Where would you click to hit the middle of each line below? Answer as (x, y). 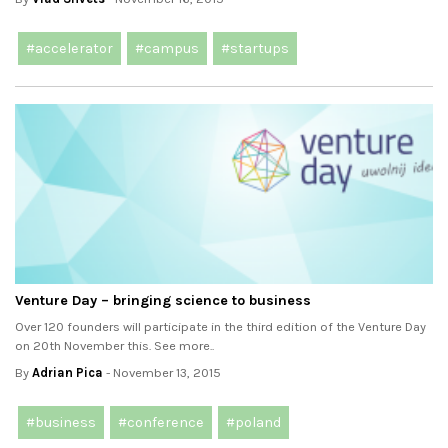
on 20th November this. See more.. (114, 346)
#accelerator (69, 49)
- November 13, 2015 (162, 373)
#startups (255, 49)
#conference (161, 423)
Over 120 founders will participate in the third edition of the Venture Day (220, 327)
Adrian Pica (67, 373)
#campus (167, 49)
